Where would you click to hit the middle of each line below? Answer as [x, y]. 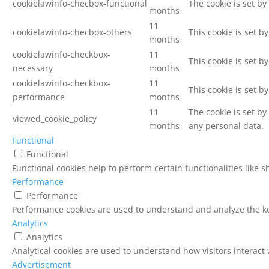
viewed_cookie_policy [55, 119]
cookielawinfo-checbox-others [72, 32]
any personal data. [226, 126]
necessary [33, 68]
